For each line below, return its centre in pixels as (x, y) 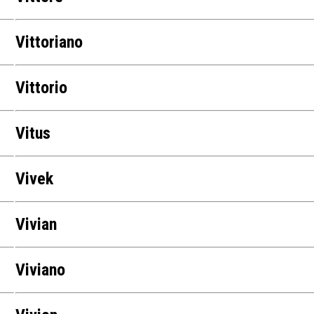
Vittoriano (49, 42)
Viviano (41, 270)
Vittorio (42, 88)
